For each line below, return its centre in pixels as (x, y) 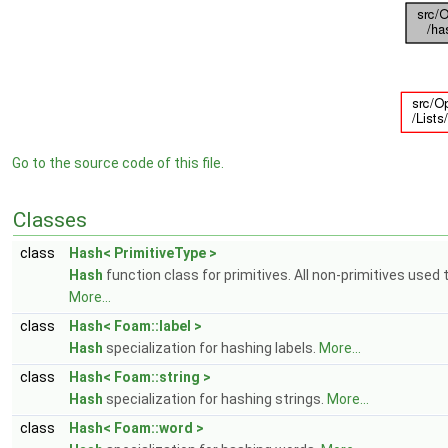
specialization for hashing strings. (215, 399)
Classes (50, 220)
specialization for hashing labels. (211, 348)
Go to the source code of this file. (118, 163)
